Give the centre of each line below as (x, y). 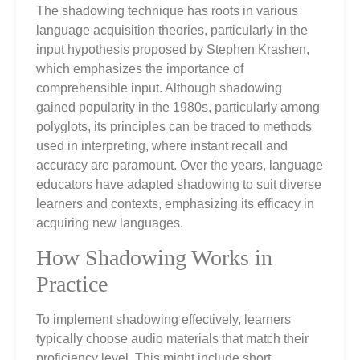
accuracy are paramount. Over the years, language (180, 165)
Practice (72, 284)
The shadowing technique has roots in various (167, 10)
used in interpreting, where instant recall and (162, 145)
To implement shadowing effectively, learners (164, 320)
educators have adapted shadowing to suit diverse (179, 184)
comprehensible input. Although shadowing (159, 88)
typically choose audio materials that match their (172, 339)
